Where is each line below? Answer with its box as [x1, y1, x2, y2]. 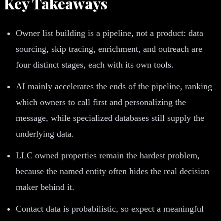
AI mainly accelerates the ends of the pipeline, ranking [16, 81, 212, 91]
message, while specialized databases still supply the [16, 112, 204, 123]
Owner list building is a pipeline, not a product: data [16, 28, 203, 38]
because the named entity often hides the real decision [16, 166, 209, 176]
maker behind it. [16, 182, 74, 192]
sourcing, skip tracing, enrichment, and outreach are [16, 43, 202, 54]
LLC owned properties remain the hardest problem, [16, 150, 200, 160]
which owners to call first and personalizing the [16, 97, 186, 107]
